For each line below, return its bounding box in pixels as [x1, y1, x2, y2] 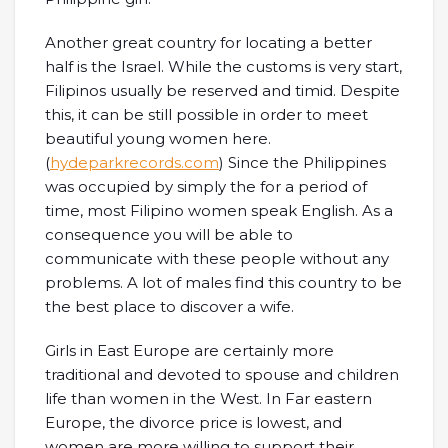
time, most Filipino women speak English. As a [45, 201, 393, 220]
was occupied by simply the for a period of [45, 177, 367, 196]
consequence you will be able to [45, 225, 293, 244]
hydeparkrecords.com [50, 153, 219, 172]
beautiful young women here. [45, 129, 271, 148]
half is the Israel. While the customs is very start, [45, 57, 402, 76]
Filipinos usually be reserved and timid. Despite [45, 81, 400, 100]
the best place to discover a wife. [45, 297, 294, 316]
